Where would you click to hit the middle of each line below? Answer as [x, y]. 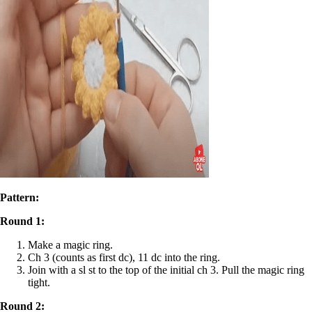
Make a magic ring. [70, 244]
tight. [39, 282]
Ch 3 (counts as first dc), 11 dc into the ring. [124, 257]
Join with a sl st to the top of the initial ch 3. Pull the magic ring [166, 270]
